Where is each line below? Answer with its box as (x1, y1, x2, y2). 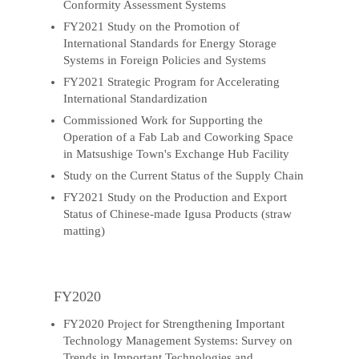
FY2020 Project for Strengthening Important (63, 317, 285, 330)
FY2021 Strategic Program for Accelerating (63, 75, 280, 88)
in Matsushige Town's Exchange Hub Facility (63, 147, 290, 160)
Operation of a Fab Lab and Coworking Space (63, 130, 294, 143)
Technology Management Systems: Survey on (63, 334, 293, 347)
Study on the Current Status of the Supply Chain (63, 168, 305, 182)
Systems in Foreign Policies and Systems (63, 53, 267, 67)
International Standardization (63, 91, 208, 105)
